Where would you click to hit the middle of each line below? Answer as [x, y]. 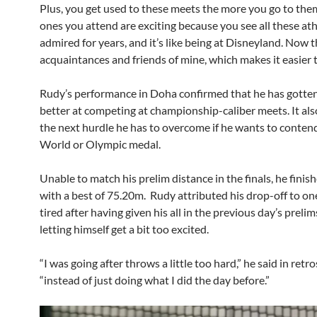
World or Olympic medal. [101, 144]
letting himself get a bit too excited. [125, 229]
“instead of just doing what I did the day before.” [155, 280]
